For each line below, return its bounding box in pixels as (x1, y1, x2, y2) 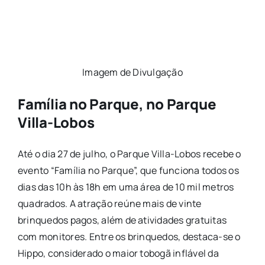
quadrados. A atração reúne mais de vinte (17, 197, 202, 211)
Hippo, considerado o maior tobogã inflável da (17, 247, 219, 260)
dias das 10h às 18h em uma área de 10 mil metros (17, 180, 234, 194)
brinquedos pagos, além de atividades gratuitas (17, 214, 227, 227)
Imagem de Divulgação (82, 66, 183, 79)
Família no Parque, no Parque (17, 94, 216, 114)
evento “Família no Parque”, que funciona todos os (17, 164, 239, 177)
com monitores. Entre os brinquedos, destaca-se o (17, 230, 241, 244)
